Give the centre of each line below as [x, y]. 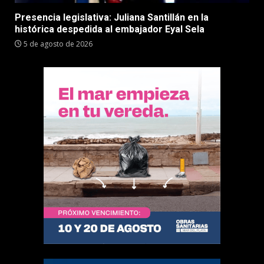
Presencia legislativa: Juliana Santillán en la [112, 17]
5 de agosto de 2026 [57, 44]
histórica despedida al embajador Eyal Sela [110, 29]
